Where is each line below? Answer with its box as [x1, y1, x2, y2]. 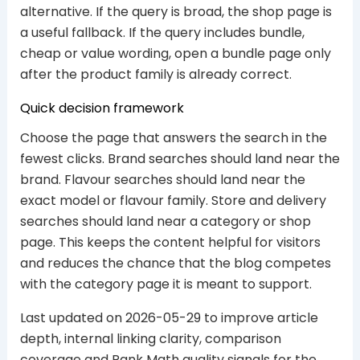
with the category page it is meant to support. [19, 275, 312, 294]
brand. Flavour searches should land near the [19, 170, 305, 190]
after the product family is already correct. [19, 65, 292, 84]
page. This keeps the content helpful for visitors [19, 233, 321, 252]
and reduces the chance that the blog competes [19, 254, 331, 273]
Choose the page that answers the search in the [19, 129, 327, 148]
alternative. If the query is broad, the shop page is [19, 2, 332, 21]
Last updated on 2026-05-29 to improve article [19, 309, 318, 328]
